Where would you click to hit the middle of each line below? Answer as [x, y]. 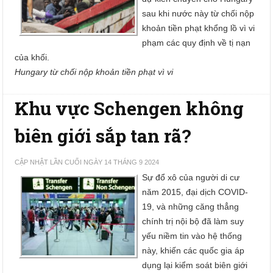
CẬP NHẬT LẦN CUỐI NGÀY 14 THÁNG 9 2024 [87, 162]
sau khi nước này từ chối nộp [198, 13]
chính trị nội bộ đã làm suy [193, 221]
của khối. [32, 57]
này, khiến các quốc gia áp [193, 250]
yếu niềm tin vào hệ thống [192, 236]
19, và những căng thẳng [191, 207]
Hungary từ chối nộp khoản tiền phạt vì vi [94, 72]
